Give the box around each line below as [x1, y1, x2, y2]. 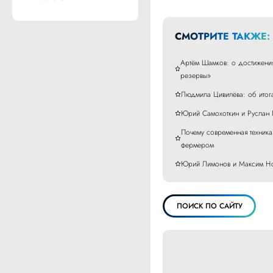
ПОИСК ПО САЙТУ [176, 200, 243, 211]
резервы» [180, 70, 211, 81]
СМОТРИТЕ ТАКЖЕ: [175, 29, 271, 43]
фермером [180, 140, 214, 151]
